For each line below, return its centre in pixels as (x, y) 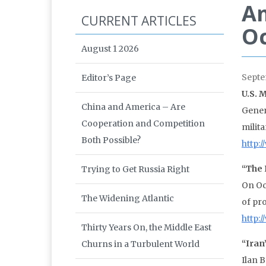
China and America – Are (133, 107)
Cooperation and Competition (143, 124)
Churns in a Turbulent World (140, 244)
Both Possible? (111, 140)
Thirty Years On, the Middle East (146, 228)
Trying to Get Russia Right (135, 170)
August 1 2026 (110, 49)
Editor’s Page (109, 78)
